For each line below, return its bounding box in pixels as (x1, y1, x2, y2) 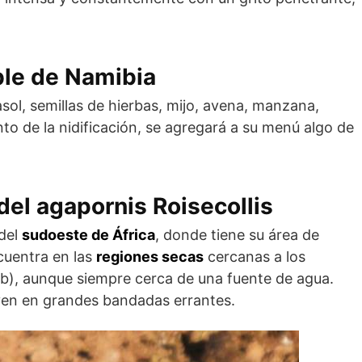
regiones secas (96, 247, 204, 265)
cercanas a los (204, 247, 305, 265)
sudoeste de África (22, 225, 155, 243)
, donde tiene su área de (155, 225, 319, 243)
